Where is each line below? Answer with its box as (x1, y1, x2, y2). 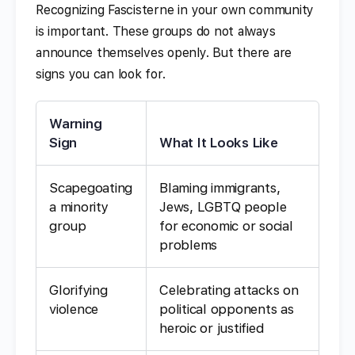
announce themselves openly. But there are (36, 44, 292, 60)
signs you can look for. (36, 66, 166, 82)
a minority (49, 198, 109, 215)
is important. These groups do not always (36, 23, 276, 39)
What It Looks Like (159, 134, 278, 151)
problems (159, 236, 218, 253)
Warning (49, 115, 102, 132)
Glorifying (49, 281, 108, 298)
